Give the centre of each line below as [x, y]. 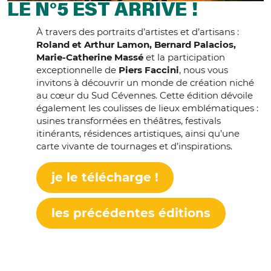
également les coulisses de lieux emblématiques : [147, 108]
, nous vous [204, 70]
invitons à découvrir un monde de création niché [145, 82]
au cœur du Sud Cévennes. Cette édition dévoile [145, 95]
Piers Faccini [149, 70]
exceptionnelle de [77, 70]
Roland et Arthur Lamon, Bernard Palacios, [136, 44]
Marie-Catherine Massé [90, 57]
